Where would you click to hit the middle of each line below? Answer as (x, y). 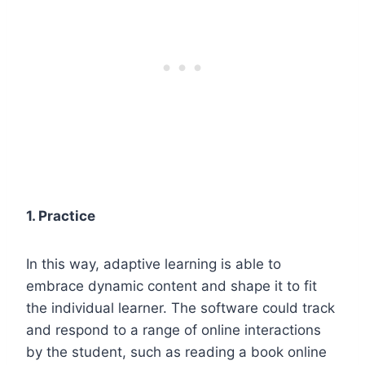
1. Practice (61, 215)
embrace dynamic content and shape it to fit (172, 286)
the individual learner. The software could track (180, 308)
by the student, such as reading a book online (176, 352)
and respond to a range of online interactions (174, 330)
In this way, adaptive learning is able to (154, 264)
